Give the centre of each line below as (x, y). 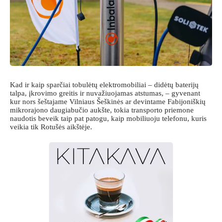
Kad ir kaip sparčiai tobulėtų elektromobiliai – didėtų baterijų (104, 84)
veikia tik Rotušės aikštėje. (51, 127)
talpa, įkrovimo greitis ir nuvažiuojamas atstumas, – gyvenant (105, 93)
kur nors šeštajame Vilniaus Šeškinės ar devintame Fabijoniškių (108, 101)
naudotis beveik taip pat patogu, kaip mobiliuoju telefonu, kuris (108, 118)
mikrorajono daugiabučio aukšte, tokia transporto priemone (102, 110)
